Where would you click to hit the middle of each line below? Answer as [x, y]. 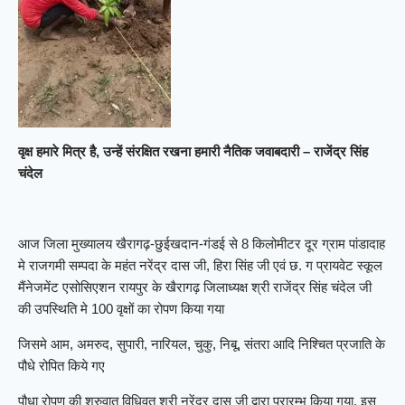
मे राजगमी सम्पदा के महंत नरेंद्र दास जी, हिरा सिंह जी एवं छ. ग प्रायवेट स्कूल [200, 266]
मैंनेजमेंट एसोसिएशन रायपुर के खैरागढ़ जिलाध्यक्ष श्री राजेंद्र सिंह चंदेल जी [195, 287]
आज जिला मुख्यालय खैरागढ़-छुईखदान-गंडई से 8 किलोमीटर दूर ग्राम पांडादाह [202, 244]
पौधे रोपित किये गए [61, 366]
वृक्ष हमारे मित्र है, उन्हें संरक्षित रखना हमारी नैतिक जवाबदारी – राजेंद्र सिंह [193, 152]
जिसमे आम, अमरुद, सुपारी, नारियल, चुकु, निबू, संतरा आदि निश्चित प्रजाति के [202, 344]
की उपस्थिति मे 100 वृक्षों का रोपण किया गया [121, 309]
